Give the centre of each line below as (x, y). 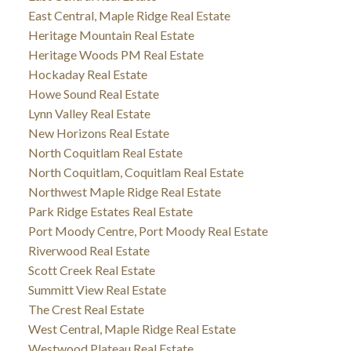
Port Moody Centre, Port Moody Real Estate (148, 230)
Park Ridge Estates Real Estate (110, 211)
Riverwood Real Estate (89, 250)
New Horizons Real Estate (98, 132)
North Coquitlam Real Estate (105, 152)
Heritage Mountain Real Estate (111, 34)
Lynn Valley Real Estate (89, 113)
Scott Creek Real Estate (91, 270)
